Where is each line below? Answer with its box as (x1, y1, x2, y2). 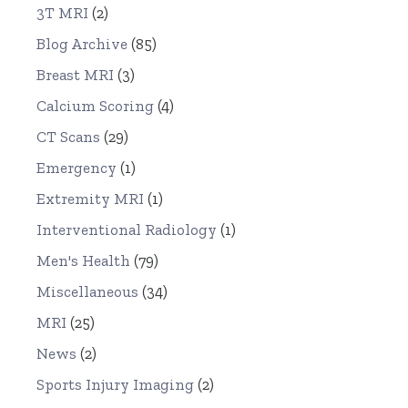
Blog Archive (36, 35, 128, 54)
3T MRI (36, 4, 89, 23)
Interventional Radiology (36, 220, 218, 240)
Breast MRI (36, 66, 115, 85)
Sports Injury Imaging (36, 375, 195, 394)
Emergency (36, 158, 117, 178)
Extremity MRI (36, 189, 145, 209)
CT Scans (36, 127, 101, 147)
